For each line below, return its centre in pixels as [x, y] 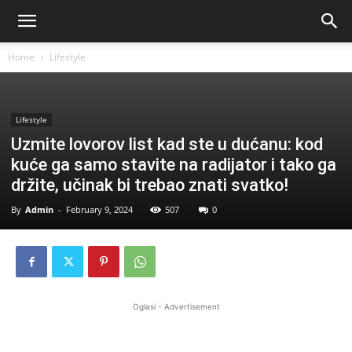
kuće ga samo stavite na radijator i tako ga [174, 165]
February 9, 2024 [99, 209]
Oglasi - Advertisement [176, 306]
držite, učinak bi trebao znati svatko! [150, 185]
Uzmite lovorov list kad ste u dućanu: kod [167, 144]
